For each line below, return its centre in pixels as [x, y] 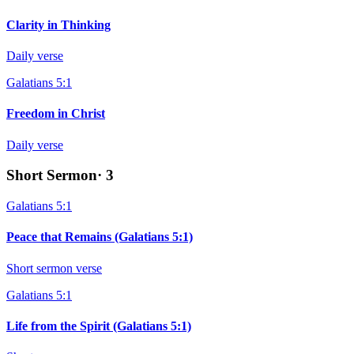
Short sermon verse [54, 268]
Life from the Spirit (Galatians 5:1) [99, 326]
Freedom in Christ [56, 114]
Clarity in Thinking [58, 24]
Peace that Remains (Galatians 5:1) [100, 237]
